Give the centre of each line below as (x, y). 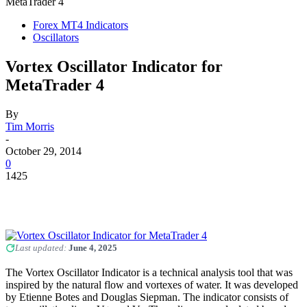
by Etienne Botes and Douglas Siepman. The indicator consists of (147, 297)
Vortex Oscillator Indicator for (114, 66)
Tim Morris (30, 126)
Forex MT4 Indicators (81, 25)
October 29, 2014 (44, 151)
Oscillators (56, 37)
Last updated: (42, 247)
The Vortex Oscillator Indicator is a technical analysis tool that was (149, 272)
